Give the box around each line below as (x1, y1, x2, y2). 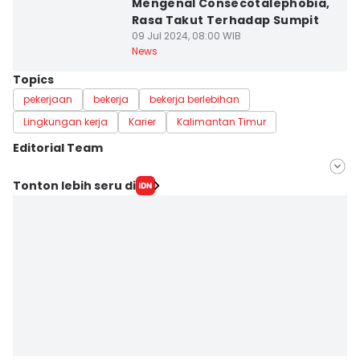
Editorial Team (13, 140, 103, 156)
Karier (129, 115, 156, 129)
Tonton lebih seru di (13, 177, 136, 194)
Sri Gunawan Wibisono (48, 240, 172, 256)
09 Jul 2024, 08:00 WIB (131, 29, 241, 43)
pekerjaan (23, 92, 72, 106)
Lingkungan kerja (23, 115, 108, 129)
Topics (13, 72, 54, 88)
